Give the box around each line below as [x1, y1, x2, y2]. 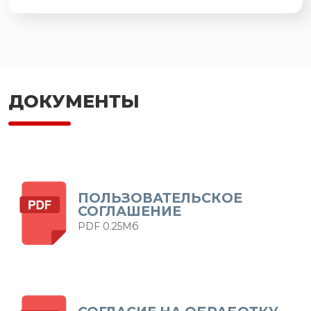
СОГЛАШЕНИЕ [78, 202, 181, 219]
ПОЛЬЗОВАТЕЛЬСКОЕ [78, 189, 242, 206]
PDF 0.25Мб [78, 219, 139, 233]
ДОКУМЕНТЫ [8, 90, 140, 112]
